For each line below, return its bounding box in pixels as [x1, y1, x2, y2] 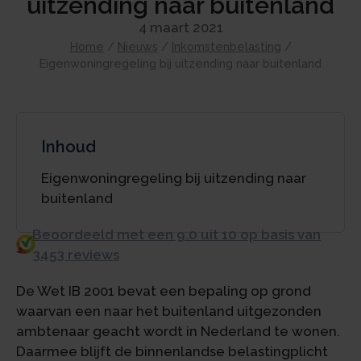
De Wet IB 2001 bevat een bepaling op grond [16, 282, 311, 299]
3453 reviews [31, 246, 119, 263]
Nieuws [117, 39, 158, 53]
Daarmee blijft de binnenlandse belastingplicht [16, 342, 328, 359]
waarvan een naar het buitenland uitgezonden [16, 302, 322, 319]
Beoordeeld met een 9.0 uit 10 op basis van [31, 226, 321, 243]
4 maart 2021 [138, 19, 223, 35]
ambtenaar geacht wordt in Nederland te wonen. [16, 322, 340, 339]
